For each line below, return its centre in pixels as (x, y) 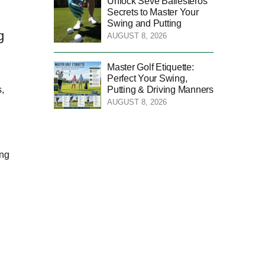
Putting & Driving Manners (160, 89)
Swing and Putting (144, 23)
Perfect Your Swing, (147, 78)
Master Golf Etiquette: (151, 67)
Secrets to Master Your (153, 12)
